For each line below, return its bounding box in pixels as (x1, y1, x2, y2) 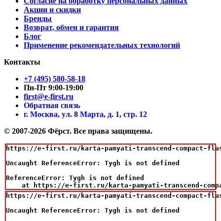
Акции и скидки (24, 5, 81, 14)
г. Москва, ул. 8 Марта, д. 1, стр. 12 (24, 110, 147, 118)
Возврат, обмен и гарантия (24, 23, 119, 32)
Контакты (4, 57, 40, 66)
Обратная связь (24, 101, 80, 110)
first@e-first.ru (24, 92, 74, 101)
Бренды (24, 14, 52, 23)
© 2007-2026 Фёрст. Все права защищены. (4, 126, 152, 135)
